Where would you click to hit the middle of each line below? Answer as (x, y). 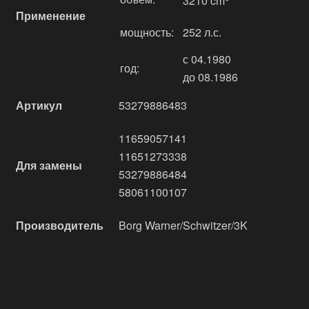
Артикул (39, 105)
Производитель (60, 225)
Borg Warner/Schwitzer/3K (183, 225)
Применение (51, 16)
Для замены (49, 165)
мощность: (147, 32)
